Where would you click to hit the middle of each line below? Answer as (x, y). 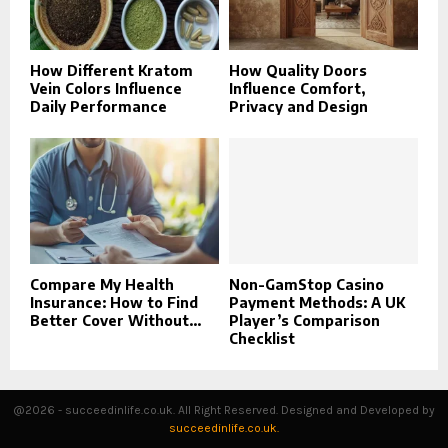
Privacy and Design (298, 107)
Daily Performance (98, 107)
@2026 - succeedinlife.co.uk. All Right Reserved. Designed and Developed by (224, 410)
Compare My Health (102, 285)
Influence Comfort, (297, 89)
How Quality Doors (298, 71)
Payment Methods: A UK (317, 303)
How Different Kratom (111, 71)
